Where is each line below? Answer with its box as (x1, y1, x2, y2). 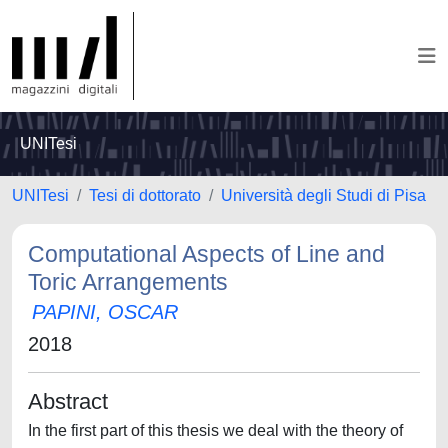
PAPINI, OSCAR (32, 301, 178, 323)
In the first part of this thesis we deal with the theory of (28, 422, 403, 439)
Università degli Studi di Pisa (221, 187, 426, 204)
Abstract (28, 389, 108, 414)
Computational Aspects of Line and (28, 241, 385, 267)
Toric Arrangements (28, 269, 228, 295)
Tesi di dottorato (89, 187, 201, 204)
